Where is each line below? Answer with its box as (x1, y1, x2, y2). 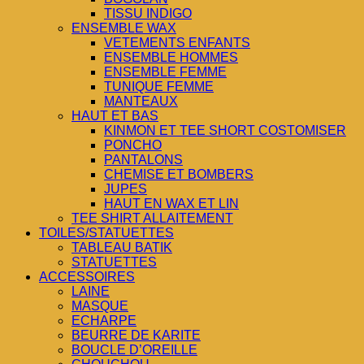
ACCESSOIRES (39, 270, 135, 284)
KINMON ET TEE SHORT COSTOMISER (104, 123, 346, 138)
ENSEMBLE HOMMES (104, 50, 238, 65)
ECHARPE (71, 314, 136, 328)
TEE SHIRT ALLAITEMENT (71, 211, 233, 226)
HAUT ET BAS (71, 109, 158, 123)
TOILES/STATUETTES (39, 226, 174, 240)
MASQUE (71, 299, 128, 314)
